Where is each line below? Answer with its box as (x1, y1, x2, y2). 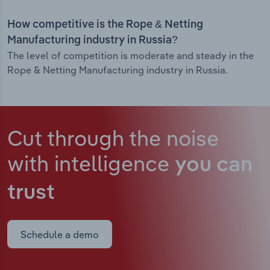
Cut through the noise (7, 124, 219, 152)
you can (175, 155, 253, 177)
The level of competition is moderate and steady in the (7, 49, 254, 62)
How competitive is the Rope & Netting (7, 19, 203, 31)
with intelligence (7, 149, 175, 177)
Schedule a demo (20, 228, 99, 240)
